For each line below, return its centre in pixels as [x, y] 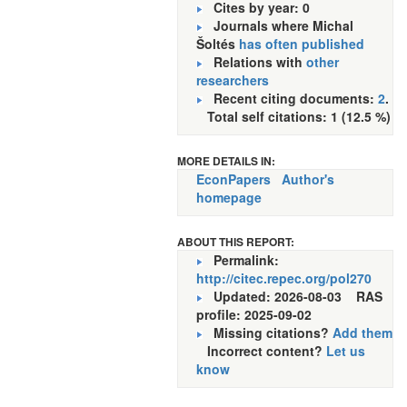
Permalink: [241, 260]
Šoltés [218, 44]
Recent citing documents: [290, 98]
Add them [362, 333]
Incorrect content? [261, 351]
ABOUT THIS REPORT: [236, 242]
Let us [346, 351]
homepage [229, 197]
